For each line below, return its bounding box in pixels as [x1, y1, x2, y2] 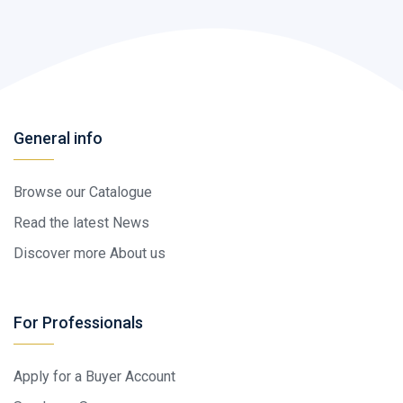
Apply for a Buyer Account [13, 367, 175, 385]
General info [13, 128, 103, 148]
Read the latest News [13, 213, 149, 231]
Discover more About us [13, 244, 166, 262]
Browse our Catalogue [13, 183, 152, 201]
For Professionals [13, 312, 143, 332]
